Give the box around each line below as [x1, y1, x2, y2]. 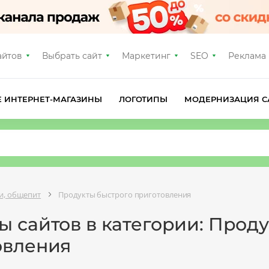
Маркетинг [122, 50, 171, 61]
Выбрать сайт [42, 50, 103, 61]
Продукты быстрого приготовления [58, 189, 192, 200]
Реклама [228, 50, 266, 61]
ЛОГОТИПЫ [118, 94, 168, 104]
